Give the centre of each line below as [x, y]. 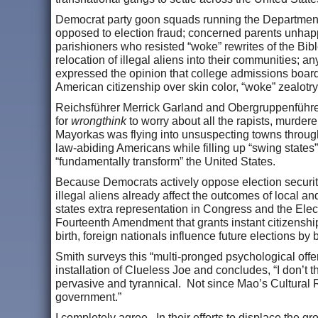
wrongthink [99, 121]
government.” [91, 297]
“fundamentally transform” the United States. [167, 161]
